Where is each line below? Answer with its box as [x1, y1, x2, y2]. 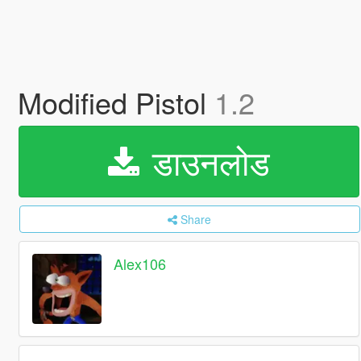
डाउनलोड [142, 137, 270, 185]
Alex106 [114, 253, 167, 275]
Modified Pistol [17, 81, 214, 122]
